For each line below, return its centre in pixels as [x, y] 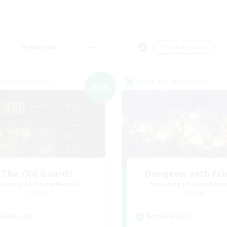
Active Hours [169, 216]
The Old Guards [37, 173]
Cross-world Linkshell [173, 81]
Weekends [40, 47]
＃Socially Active [183, 47]
